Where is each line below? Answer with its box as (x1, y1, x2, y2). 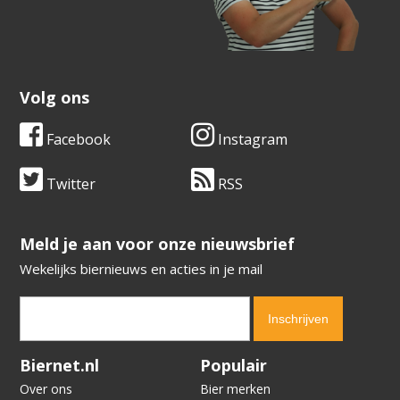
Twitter (43, 174, 96, 195)
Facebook (43, 129, 112, 150)
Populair (200, 354, 267, 377)
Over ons (20, 380, 73, 398)
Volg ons (20, 87, 90, 109)
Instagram (214, 129, 287, 150)
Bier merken (200, 380, 271, 398)
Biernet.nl (20, 354, 100, 377)
